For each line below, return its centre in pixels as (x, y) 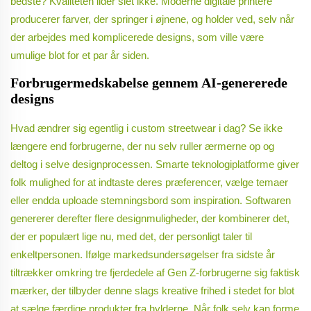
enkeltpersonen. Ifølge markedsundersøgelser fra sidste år (143, 255)
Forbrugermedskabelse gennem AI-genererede (149, 83)
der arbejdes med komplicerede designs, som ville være (137, 37)
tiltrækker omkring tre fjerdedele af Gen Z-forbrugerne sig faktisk (155, 273)
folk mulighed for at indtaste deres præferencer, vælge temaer (149, 183)
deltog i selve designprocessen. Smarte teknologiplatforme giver (155, 165)
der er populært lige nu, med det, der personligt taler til (131, 237)
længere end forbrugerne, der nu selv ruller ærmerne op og (142, 146)
